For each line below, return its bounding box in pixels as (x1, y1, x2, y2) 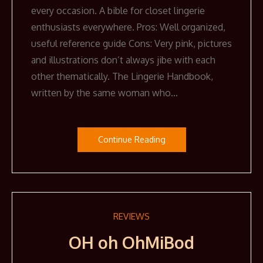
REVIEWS (113, 211, 150, 222)
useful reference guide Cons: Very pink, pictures (31, 38, 232, 50)
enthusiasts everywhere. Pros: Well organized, (31, 21, 225, 33)
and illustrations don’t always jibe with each (31, 54, 215, 66)
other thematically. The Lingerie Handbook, (31, 70, 213, 83)
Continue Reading (97, 134, 166, 145)
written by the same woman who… (31, 87, 178, 99)
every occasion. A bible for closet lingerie (31, 5, 205, 17)
